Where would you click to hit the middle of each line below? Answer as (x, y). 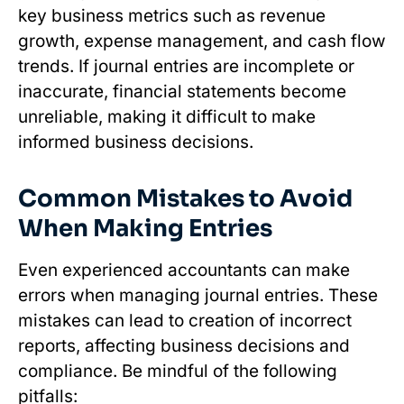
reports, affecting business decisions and (184, 345)
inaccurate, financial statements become (182, 91)
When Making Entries (145, 228)
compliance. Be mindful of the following (178, 371)
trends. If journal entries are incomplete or (186, 66)
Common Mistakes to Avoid (185, 198)
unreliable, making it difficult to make (167, 116)
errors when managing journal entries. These (198, 295)
